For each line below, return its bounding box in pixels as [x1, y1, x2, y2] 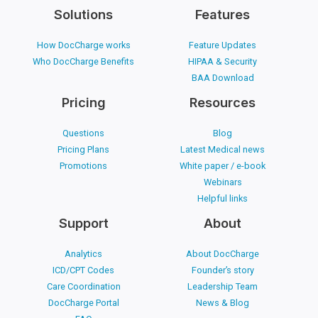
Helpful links [197, 193, 248, 204]
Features [195, 6, 251, 22]
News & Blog [196, 297, 250, 309]
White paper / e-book [180, 160, 266, 172]
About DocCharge [186, 248, 260, 260]
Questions [62, 128, 105, 139]
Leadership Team [187, 281, 258, 292]
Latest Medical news [180, 144, 265, 155]
